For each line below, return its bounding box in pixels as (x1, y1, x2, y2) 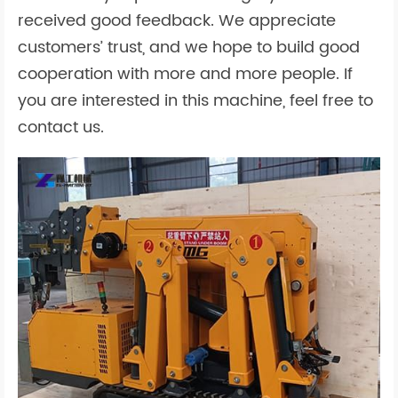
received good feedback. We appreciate (18, 8, 336, 35)
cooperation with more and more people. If (18, 61, 353, 88)
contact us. (18, 115, 104, 141)
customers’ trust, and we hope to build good (18, 35, 360, 61)
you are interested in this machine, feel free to (18, 88, 373, 115)
